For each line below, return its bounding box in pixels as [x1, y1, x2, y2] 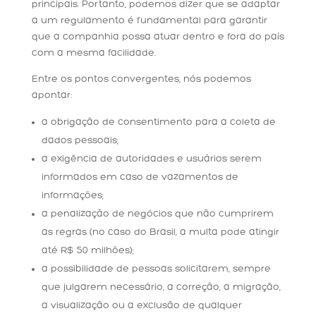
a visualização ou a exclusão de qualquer [41, 300, 242, 311]
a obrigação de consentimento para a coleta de [41, 116, 276, 128]
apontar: [31, 90, 72, 101]
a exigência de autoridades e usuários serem [41, 153, 262, 164]
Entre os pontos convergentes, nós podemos [31, 73, 251, 85]
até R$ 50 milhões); [41, 245, 134, 256]
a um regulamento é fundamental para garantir [31, 15, 267, 26]
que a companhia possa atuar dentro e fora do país [31, 31, 284, 42]
